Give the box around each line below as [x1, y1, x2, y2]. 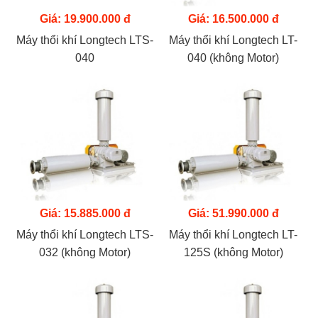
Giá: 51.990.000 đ [187, 207, 279, 219]
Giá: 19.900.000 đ [39, 13, 131, 25]
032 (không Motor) [39, 246, 131, 258]
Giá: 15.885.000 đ [39, 207, 131, 219]
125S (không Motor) [183, 246, 283, 258]
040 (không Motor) [187, 52, 279, 64]
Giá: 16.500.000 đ [187, 13, 279, 25]
